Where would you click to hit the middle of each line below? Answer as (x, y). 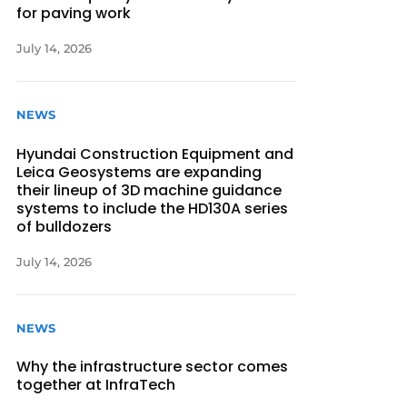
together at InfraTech (96, 384)
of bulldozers (65, 226)
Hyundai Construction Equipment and (155, 154)
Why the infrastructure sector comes (153, 366)
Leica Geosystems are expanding (139, 172)
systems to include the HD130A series (153, 208)
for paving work (74, 14)
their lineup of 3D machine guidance (149, 190)
